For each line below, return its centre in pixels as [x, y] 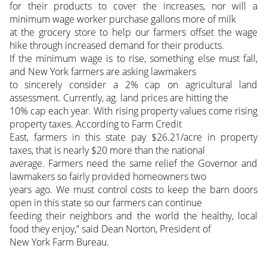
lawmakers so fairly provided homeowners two [108, 176]
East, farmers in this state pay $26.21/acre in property [133, 137]
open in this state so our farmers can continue [105, 202]
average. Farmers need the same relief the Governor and [133, 163]
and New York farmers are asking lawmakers [103, 71]
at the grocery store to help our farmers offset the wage [133, 32]
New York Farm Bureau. [59, 242]
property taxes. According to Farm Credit [95, 124]
